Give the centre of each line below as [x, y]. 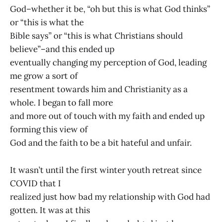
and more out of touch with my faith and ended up [107, 116]
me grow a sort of [44, 76]
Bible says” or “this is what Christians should [96, 36]
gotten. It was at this [50, 210]
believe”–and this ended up [62, 49]
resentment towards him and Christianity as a [99, 89]
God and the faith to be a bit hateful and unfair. [101, 143]
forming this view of [49, 130]
